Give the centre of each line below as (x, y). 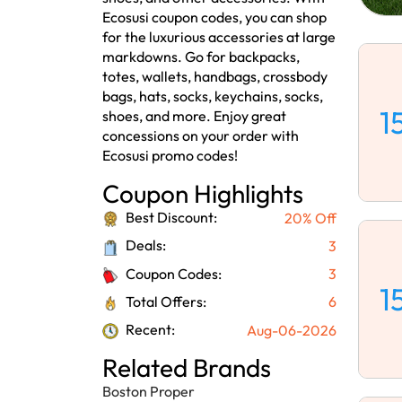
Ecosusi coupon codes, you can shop (214, 17)
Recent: (149, 329)
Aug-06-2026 (292, 330)
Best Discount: (170, 218)
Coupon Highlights (203, 194)
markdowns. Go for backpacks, (201, 57)
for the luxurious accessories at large (219, 37)
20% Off (310, 218)
